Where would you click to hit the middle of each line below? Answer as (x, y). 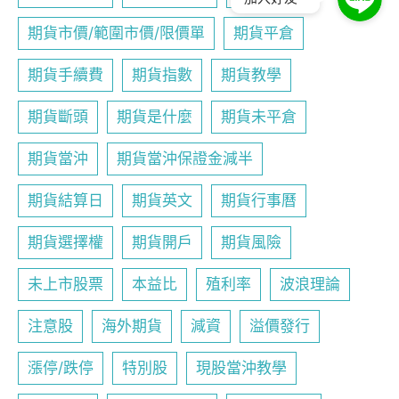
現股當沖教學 (241, 368)
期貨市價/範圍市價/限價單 (116, 33)
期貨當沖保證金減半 (185, 159)
